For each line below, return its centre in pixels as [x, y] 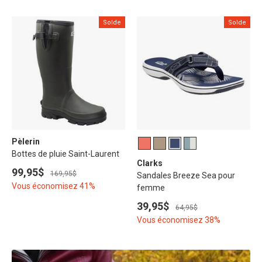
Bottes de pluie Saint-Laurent [65, 154]
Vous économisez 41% [54, 186]
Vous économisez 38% [179, 220]
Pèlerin [26, 142]
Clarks [150, 163]
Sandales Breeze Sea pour [186, 176]
